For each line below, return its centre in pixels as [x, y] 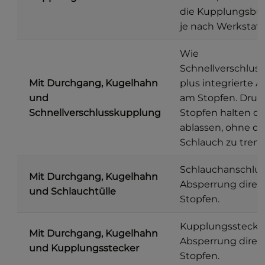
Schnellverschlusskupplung [95, 113]
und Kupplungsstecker [84, 248]
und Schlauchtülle [73, 192]
